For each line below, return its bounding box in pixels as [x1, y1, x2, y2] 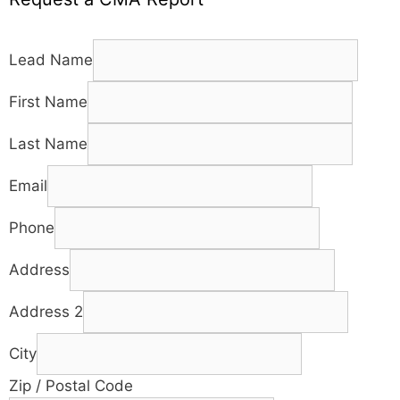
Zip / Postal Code [9, 376, 133, 395]
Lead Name [9, 50, 93, 69]
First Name [9, 92, 87, 111]
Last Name [9, 134, 87, 153]
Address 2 [9, 302, 83, 321]
